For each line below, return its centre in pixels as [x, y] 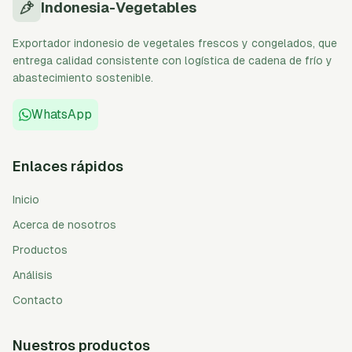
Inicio [26, 200]
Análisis [33, 275]
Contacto [38, 300]
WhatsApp [62, 114]
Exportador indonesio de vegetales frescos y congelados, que [175, 43]
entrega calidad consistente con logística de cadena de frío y [172, 60]
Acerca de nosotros [64, 225]
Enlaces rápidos [68, 166]
